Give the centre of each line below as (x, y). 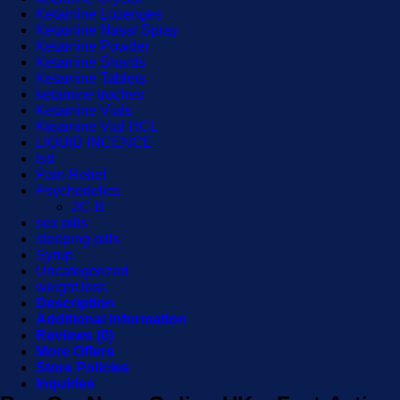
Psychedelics (78, 191)
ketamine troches (90, 94)
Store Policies (83, 367)
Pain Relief (71, 175)
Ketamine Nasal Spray (107, 30)
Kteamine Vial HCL (97, 126)
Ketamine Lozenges (99, 14)
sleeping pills (78, 239)
